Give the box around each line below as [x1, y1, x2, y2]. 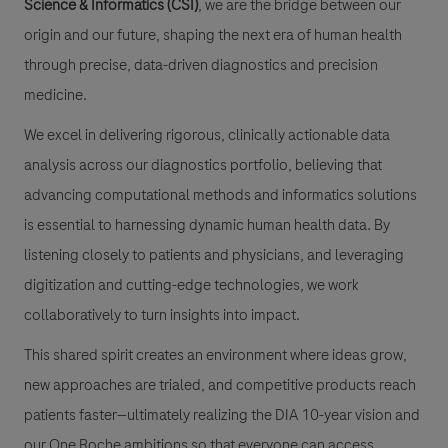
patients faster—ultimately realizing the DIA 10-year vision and [24, 404, 420, 427]
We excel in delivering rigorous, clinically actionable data [24, 124, 390, 147]
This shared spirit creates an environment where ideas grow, [24, 344, 407, 367]
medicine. [24, 84, 90, 107]
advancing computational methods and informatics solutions [24, 184, 417, 207]
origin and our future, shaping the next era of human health [24, 24, 402, 47]
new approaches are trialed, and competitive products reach [24, 374, 416, 397]
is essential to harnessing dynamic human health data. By [24, 214, 390, 237]
